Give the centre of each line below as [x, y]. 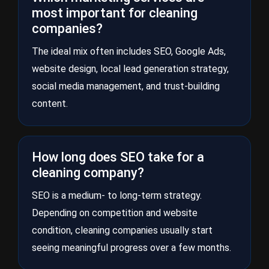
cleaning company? [88, 173]
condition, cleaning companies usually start [122, 230]
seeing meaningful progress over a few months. [131, 248]
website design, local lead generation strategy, [130, 69]
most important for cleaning [115, 13]
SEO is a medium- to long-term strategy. [117, 195]
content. [50, 104]
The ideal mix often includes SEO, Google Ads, [129, 51]
